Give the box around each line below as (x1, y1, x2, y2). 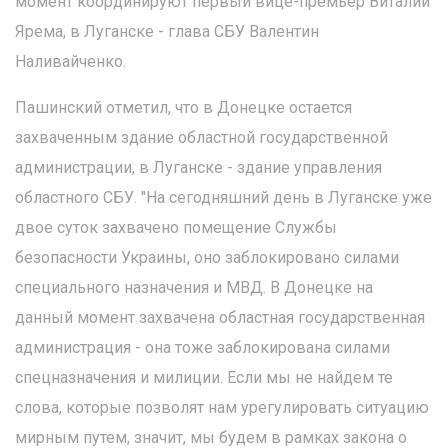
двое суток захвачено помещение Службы (15, 218, 337, 237)
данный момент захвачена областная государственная (15, 308, 425, 327)
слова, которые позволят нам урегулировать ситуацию (15, 398, 429, 417)
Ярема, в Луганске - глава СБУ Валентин (15, 22, 319, 41)
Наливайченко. (15, 52, 126, 71)
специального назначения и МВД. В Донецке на (15, 278, 373, 297)
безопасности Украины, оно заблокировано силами (15, 248, 399, 267)
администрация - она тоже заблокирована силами (15, 338, 390, 357)
